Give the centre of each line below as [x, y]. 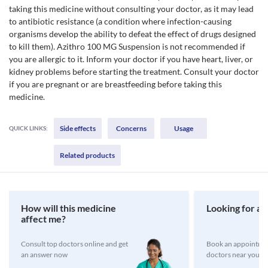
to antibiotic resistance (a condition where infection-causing [120, 21]
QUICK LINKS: [28, 128]
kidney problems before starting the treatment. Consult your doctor [134, 71]
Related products [87, 155]
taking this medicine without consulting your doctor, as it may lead [131, 9]
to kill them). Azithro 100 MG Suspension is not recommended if [127, 46]
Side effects [78, 128]
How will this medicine [68, 208]
